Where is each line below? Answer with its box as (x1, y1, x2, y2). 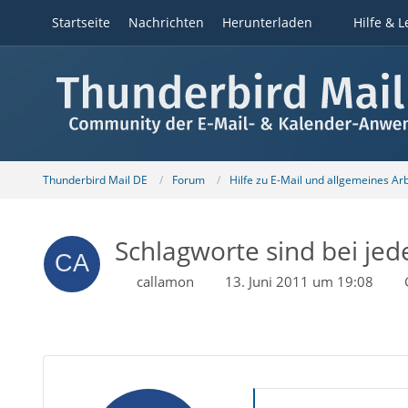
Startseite (51, 14, 110, 31)
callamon (136, 272, 194, 291)
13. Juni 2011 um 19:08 (224, 272, 373, 291)
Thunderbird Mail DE (42, 171, 148, 188)
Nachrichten (127, 14, 204, 31)
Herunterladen (221, 14, 312, 31)
